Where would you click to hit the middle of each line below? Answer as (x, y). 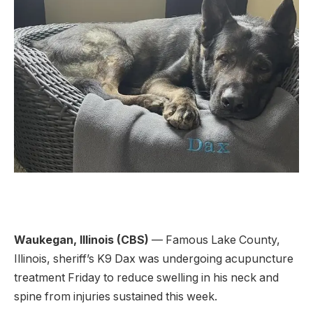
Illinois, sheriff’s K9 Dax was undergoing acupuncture (154, 259)
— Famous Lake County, (216, 240)
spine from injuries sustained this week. (116, 297)
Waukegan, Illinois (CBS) (83, 240)
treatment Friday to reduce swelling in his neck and (146, 278)
